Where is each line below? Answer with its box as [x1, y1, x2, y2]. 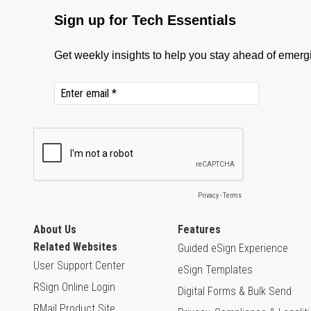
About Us [33, 223, 76, 237]
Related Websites [33, 240, 117, 254]
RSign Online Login [33, 280, 115, 294]
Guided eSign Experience [178, 242, 288, 255]
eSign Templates [178, 263, 253, 277]
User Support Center [33, 259, 125, 273]
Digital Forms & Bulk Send [178, 285, 292, 299]
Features [178, 223, 221, 237]
